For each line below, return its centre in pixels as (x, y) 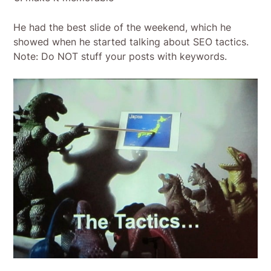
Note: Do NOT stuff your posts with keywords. (120, 56)
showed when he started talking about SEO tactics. (131, 41)
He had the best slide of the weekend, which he (122, 27)
